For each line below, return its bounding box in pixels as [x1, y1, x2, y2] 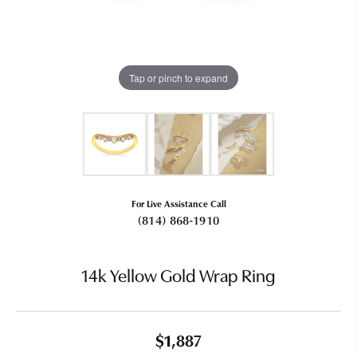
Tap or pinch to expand [129, 70, 228, 84]
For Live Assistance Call [131, 197, 226, 210]
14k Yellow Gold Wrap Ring [81, 269, 276, 287]
